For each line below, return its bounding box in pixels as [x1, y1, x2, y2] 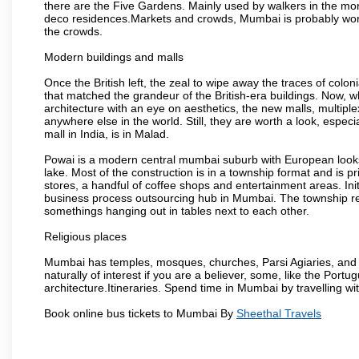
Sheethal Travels [236, 306, 321, 320]
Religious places [44, 229, 127, 243]
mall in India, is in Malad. [44, 127, 169, 140]
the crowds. [44, 24, 103, 38]
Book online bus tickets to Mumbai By [44, 306, 236, 320]
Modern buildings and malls [44, 50, 184, 63]
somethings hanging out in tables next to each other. [44, 204, 309, 217]
